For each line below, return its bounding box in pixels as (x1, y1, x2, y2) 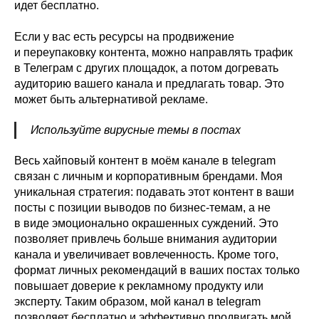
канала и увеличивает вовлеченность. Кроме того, (14, 249, 278, 261)
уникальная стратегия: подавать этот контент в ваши (14, 186, 294, 199)
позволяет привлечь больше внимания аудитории (14, 233, 277, 246)
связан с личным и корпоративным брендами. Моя (14, 170, 283, 183)
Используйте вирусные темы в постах (31, 124, 241, 137)
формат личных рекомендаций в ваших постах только (14, 264, 300, 277)
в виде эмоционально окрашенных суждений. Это (14, 217, 278, 230)
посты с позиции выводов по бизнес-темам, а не (14, 202, 271, 214)
